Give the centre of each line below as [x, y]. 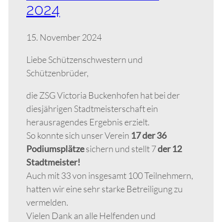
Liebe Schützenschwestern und [84, 59]
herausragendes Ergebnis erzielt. [88, 122]
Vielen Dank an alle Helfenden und [91, 215]
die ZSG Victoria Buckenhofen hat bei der [103, 95]
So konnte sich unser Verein [79, 135]
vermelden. [47, 202]
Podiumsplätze [56, 148]
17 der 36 [149, 135]
